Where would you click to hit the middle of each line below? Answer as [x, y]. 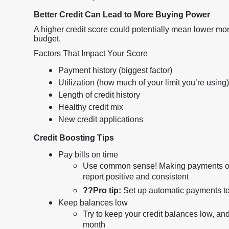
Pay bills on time [88, 155]
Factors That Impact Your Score [91, 53]
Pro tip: [107, 190]
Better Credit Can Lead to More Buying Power [122, 15]
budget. [47, 39]
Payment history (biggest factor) [115, 70]
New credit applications [101, 119]
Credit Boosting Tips [74, 138]
